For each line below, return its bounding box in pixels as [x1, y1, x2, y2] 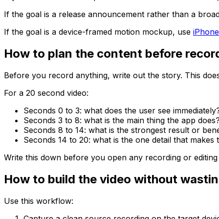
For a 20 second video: [4, 88, 88, 98]
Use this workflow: [4, 196, 73, 206]
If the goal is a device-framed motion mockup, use [4, 27, 193, 37]
